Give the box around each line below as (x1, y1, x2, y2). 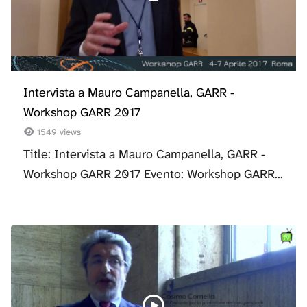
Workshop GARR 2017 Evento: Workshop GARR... (23, 166, 283, 183)
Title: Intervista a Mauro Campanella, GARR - (23, 146, 266, 163)
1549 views (34, 126, 82, 138)
